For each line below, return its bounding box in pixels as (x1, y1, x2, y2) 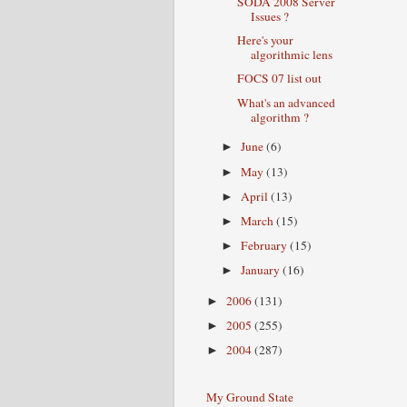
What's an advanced (236, 94, 335, 111)
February (241, 236, 291, 253)
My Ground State (206, 388, 293, 405)
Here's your (236, 32, 293, 49)
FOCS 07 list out (236, 70, 322, 87)
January (241, 262, 283, 278)
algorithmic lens (250, 46, 333, 64)
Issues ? (250, 8, 289, 25)
